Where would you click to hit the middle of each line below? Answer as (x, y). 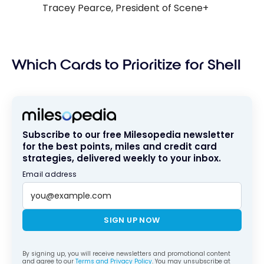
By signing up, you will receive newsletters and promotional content (126, 254)
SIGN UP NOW (132, 220)
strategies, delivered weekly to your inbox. (122, 159)
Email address (50, 174)
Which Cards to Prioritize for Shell (126, 65)
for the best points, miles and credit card (120, 147)
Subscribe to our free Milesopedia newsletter (128, 135)
